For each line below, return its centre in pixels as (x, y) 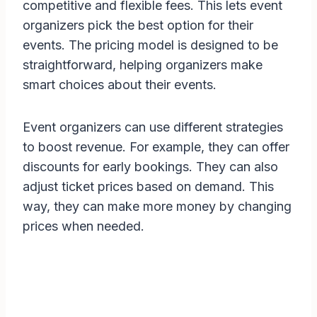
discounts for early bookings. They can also (150, 167)
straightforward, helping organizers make (143, 65)
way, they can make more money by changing (157, 207)
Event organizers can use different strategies (153, 127)
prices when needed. (83, 226)
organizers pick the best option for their (138, 25)
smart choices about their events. (120, 85)
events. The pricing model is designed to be (150, 45)
